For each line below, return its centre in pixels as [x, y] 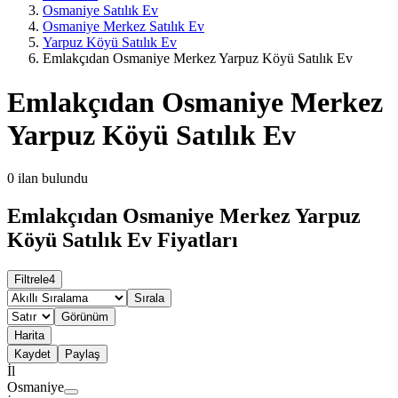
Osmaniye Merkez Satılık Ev [123, 27]
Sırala [149, 298]
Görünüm [85, 317]
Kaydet [32, 354]
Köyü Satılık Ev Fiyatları [123, 240]
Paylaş [83, 354]
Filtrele [32, 280]
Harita [29, 336]
